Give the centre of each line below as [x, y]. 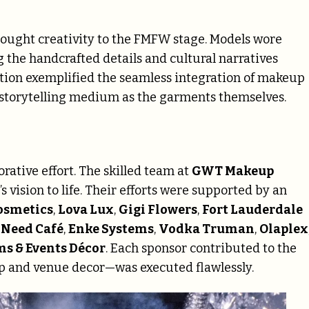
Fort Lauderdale [252, 210]
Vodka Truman [207, 229]
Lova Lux [86, 210]
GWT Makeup [233, 171]
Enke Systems [111, 229]
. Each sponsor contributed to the [201, 249]
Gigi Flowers [158, 210]
